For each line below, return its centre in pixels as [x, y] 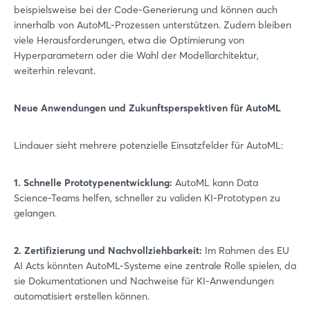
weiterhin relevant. [55, 71]
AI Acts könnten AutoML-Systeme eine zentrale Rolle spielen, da [155, 266]
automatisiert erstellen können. [82, 296]
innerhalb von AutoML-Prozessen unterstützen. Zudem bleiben [153, 25]
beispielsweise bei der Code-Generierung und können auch [146, 10]
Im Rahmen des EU [246, 250]
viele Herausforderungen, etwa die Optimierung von [129, 40]
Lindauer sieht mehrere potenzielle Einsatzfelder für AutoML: [148, 145]
